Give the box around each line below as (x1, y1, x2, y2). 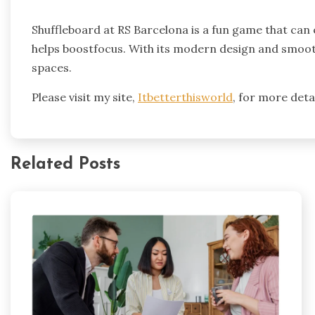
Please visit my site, (32, 89, 138, 104)
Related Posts (11, 156, 120, 174)
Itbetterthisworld (138, 89, 233, 104)
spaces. (32, 60, 72, 75)
